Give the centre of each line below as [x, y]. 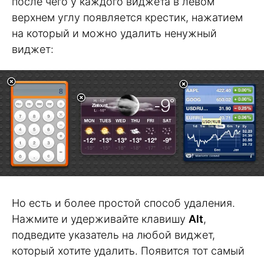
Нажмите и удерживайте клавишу [100, 219]
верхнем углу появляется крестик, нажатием [127, 18]
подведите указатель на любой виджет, [113, 235]
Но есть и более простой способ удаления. [123, 203]
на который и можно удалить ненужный [114, 34]
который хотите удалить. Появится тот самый [128, 250]
